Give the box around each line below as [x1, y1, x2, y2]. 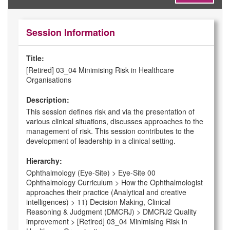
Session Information [26, 26, 115, 40]
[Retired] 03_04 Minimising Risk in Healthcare [26, 65, 174, 75]
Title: [26, 53, 44, 64]
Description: [26, 94, 69, 105]
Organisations [26, 74, 71, 85]
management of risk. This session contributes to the [26, 126, 194, 137]
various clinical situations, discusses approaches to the [26, 116, 203, 127]
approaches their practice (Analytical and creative [26, 187, 186, 198]
